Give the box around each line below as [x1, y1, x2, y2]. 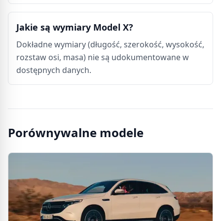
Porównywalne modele [8, 124, 144, 141]
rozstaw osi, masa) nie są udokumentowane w [16, 52, 189, 63]
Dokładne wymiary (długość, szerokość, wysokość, [16, 39, 204, 50]
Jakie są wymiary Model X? [16, 21, 133, 33]
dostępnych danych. [16, 65, 91, 75]
